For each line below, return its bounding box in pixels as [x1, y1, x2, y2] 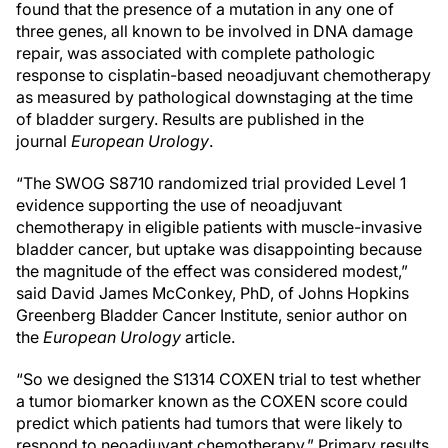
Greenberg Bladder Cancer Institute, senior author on [16, 305, 407, 325]
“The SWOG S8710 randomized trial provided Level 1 [16, 173, 406, 193]
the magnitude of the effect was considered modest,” [16, 261, 408, 281]
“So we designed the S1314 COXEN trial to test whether [16, 369, 421, 389]
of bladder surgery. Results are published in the [16, 109, 364, 129]
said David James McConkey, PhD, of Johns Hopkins [16, 283, 409, 303]
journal [16, 131, 71, 151]
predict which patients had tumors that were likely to [16, 413, 403, 433]
